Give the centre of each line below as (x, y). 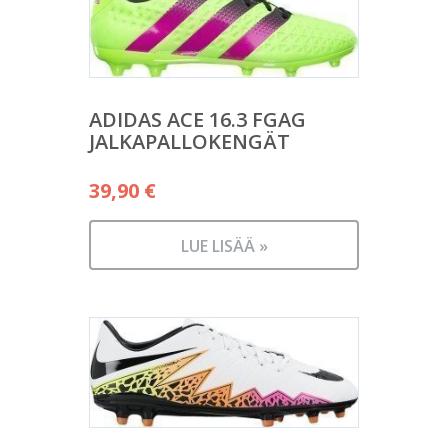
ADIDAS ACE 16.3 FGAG (197, 119)
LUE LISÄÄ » (224, 245)
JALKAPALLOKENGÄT (189, 141)
